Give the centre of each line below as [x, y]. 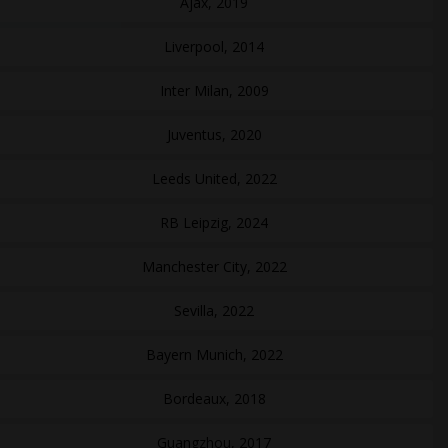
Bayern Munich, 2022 [214, 354]
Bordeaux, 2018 [214, 398]
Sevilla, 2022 [214, 310]
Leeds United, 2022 [214, 178]
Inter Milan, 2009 [214, 90]
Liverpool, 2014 [214, 46]
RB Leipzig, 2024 [214, 222]
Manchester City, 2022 [214, 266]
